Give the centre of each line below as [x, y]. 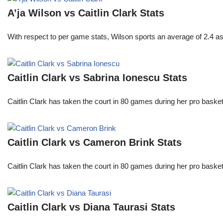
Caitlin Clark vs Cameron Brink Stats [95, 143]
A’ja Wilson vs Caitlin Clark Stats [86, 13]
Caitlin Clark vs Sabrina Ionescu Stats [97, 78]
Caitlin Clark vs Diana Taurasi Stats [91, 207]
